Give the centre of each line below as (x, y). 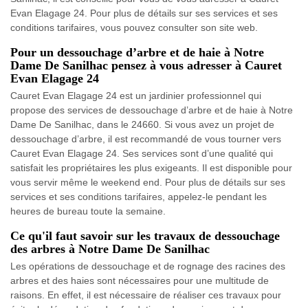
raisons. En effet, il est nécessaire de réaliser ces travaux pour (146, 295)
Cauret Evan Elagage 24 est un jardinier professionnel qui (136, 95)
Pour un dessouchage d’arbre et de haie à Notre (137, 52)
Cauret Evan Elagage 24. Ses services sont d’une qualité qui (142, 153)
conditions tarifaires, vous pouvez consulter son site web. (134, 27)
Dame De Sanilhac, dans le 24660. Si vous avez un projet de (142, 124)
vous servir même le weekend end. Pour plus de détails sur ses (148, 182)
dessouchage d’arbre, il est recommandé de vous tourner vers (146, 139)
